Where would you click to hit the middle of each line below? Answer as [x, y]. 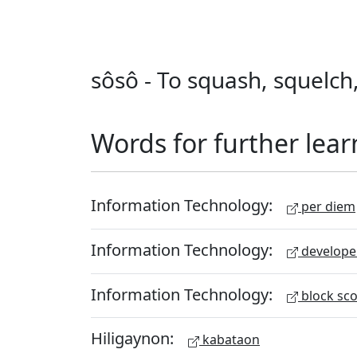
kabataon [229, 340]
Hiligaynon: [134, 338]
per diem [327, 206]
